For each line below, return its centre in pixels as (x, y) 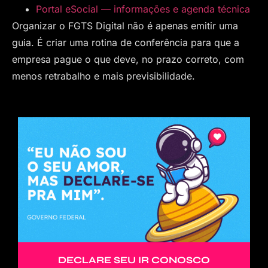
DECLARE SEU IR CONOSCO (134, 260)
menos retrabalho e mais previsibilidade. (103, 76)
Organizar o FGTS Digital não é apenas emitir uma (125, 25)
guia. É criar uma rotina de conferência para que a (126, 42)
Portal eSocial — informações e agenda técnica (143, 9)
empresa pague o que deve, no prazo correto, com (128, 59)
